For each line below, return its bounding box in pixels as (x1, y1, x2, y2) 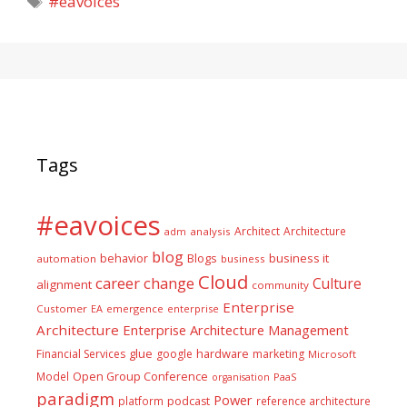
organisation (212, 371, 270, 383)
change (144, 273, 194, 293)
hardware (196, 345, 249, 362)
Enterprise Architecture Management (123, 321, 349, 339)
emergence (106, 302, 164, 315)
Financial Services (36, 346, 125, 362)
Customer (36, 302, 87, 315)
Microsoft (308, 347, 356, 361)
